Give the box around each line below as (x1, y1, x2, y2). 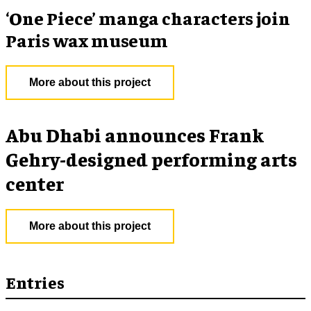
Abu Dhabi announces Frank (6, 122, 264, 146)
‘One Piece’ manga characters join (6, 6, 290, 29)
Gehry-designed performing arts (6, 146, 297, 171)
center (6, 171, 64, 195)
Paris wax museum (6, 28, 168, 51)
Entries (6, 271, 65, 292)
